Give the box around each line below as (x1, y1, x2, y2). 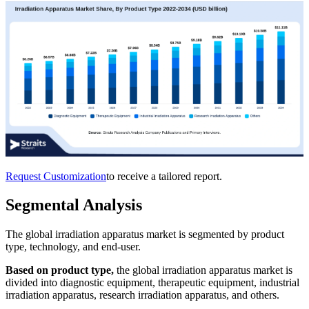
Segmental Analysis (6, 196, 142, 215)
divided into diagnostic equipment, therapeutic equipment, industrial (6, 277, 299, 289)
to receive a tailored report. (106, 170, 222, 182)
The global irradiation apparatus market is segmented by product (6, 228, 284, 241)
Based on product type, (6, 264, 114, 277)
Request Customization (6, 170, 106, 182)
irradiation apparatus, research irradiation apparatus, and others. (6, 289, 279, 301)
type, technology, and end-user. (6, 241, 141, 253)
